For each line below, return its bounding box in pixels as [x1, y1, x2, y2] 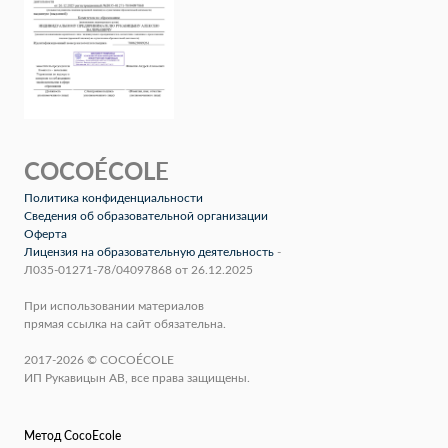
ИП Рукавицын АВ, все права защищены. [24, 372, 250, 385]
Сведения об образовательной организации [24, 210, 268, 223]
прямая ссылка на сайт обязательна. [24, 318, 226, 331]
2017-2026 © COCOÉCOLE [24, 354, 174, 367]
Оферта [24, 228, 67, 241]
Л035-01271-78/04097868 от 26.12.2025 [24, 264, 253, 277]
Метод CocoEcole [24, 430, 121, 443]
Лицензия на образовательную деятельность [24, 246, 274, 259]
